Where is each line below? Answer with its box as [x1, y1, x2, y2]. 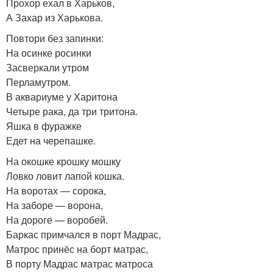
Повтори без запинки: [6, 31, 104, 46]
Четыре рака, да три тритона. [6, 104, 138, 119]
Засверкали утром [6, 60, 89, 75]
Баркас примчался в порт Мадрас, [6, 227, 161, 242]
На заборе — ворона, [6, 198, 103, 213]
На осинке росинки [6, 46, 91, 60]
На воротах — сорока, [6, 183, 106, 198]
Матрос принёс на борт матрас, [6, 242, 148, 257]
